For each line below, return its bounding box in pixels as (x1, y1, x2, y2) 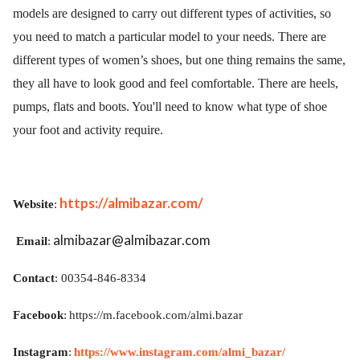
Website (13, 197, 54, 211)
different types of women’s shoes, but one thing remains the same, (13, 53, 346, 67)
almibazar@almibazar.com (51, 231, 211, 248)
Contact (13, 271, 55, 284)
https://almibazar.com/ (59, 194, 203, 211)
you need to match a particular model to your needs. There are (13, 30, 326, 43)
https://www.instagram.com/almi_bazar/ (74, 345, 285, 358)
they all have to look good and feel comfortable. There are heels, (13, 76, 338, 90)
